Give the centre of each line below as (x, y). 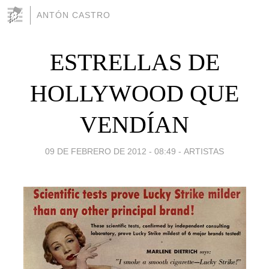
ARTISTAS (204, 151)
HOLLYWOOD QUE (134, 93)
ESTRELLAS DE (134, 62)
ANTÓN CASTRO (74, 15)
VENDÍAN (134, 124)
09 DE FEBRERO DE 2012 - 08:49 (110, 151)
